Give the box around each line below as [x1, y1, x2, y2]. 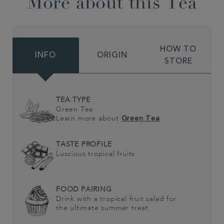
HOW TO [160, 45, 197, 53]
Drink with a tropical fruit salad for [56, 195, 176, 202]
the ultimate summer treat [56, 204, 149, 211]
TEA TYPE [56, 96, 90, 103]
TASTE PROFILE [56, 141, 112, 148]
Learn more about [56, 114, 121, 122]
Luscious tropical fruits [56, 150, 135, 157]
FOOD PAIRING [56, 185, 112, 193]
